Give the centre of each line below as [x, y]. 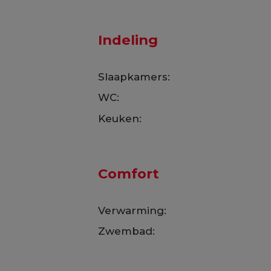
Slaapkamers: [134, 77]
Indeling [128, 40]
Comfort [128, 174]
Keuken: [119, 118]
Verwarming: [132, 210]
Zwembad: [126, 231]
